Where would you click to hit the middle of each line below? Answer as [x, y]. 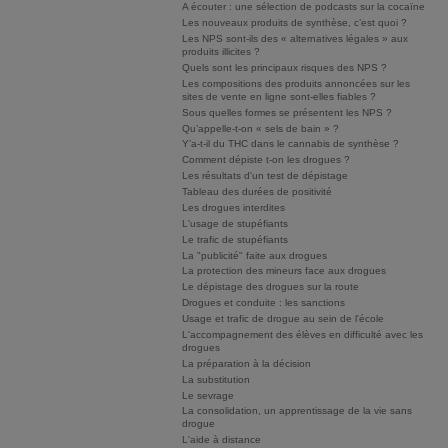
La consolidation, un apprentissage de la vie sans [297, 411]
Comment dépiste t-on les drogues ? [266, 160]
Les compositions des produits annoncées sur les [296, 83]
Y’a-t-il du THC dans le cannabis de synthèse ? [290, 144]
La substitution [216, 379]
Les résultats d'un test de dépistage [265, 176]
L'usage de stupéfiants [235, 223]
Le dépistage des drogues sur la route [270, 287]
